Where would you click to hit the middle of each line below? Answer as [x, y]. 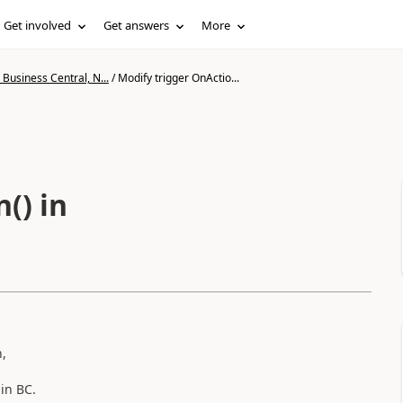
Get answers [137, 25]
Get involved [38, 25]
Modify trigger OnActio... [178, 78]
